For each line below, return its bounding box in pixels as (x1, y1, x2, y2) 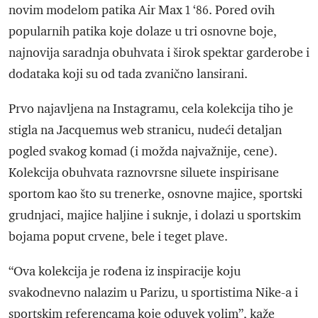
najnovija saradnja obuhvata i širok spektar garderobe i (9, 45, 309, 61)
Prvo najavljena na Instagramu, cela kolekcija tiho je (9, 101, 293, 117)
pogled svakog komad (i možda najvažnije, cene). (9, 143, 278, 160)
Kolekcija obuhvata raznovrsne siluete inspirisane (9, 165, 279, 181)
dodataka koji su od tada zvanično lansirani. (9, 66, 248, 82)
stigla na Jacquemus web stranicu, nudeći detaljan (9, 122, 282, 138)
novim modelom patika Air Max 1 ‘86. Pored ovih (9, 2, 275, 18)
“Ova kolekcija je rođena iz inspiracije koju (9, 263, 241, 280)
